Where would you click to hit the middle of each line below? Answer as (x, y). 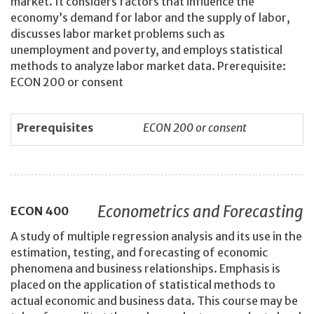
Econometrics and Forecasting (200, 212)
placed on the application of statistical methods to (143, 284)
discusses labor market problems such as (118, 34)
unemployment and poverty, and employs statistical (146, 50)
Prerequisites (55, 127)
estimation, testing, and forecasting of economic (139, 252)
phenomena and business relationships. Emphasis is (145, 268)
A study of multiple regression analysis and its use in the (156, 236)
